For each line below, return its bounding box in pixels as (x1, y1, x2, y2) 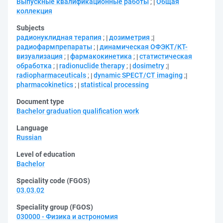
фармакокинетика (70, 52, 132, 60)
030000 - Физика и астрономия (16, 213, 118, 221)
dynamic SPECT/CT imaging (94, 71, 183, 79)
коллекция (16, 7, 52, 15)
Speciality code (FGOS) (16, 177, 90, 185)
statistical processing (81, 81, 149, 89)
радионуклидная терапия (16, 33, 102, 41)
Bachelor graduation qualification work (16, 107, 139, 115)
